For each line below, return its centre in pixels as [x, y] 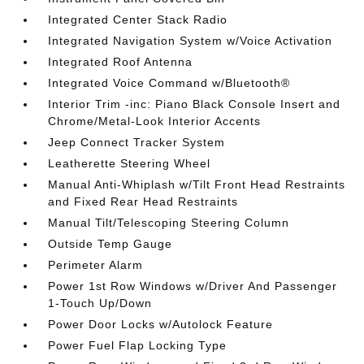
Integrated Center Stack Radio [138, 19]
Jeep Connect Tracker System [137, 142]
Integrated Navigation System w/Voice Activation [191, 41]
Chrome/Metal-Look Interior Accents [155, 121]
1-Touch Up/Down [100, 303]
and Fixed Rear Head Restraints [143, 201]
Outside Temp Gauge [110, 244]
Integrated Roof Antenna [121, 62]
